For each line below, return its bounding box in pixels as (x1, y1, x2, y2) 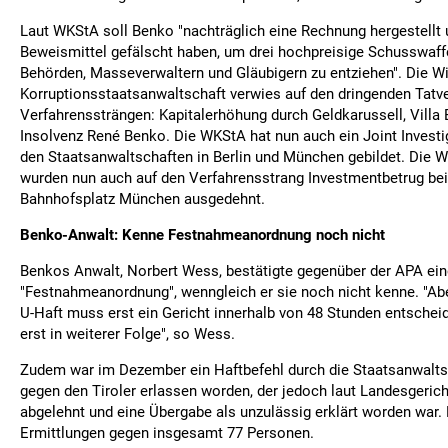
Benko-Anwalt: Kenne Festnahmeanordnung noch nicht (20, 226, 385, 244)
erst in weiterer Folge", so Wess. (20, 325, 235, 343)
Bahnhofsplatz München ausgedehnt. (20, 190, 265, 208)
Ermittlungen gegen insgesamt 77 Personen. (20, 424, 314, 442)
